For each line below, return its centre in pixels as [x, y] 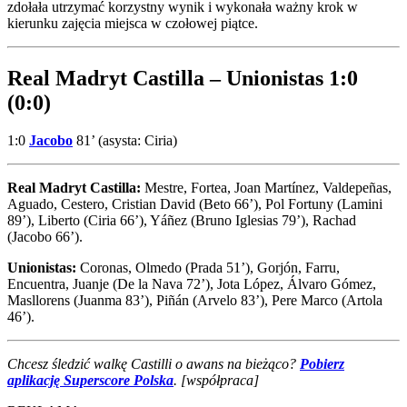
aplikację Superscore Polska [90, 381]
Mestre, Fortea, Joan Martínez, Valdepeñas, [266, 188]
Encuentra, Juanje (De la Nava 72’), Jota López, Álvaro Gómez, [192, 284]
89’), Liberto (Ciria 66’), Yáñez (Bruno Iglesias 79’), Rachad [182, 221]
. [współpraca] [216, 381]
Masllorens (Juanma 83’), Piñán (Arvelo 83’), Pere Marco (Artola [195, 301]
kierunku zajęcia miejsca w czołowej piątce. [133, 23]
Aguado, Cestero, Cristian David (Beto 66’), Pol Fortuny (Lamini [195, 204]
